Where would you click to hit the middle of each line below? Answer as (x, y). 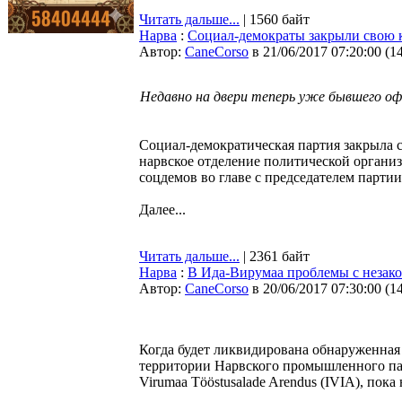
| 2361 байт (275, 256)
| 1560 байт (275, 19)
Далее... (162, 210)
